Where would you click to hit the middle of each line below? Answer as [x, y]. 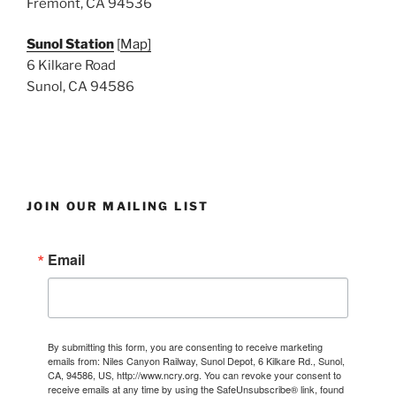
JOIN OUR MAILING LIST [118, 206]
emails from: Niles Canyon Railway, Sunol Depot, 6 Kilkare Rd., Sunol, [196, 360]
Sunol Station [70, 45]
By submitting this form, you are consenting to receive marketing [185, 346]
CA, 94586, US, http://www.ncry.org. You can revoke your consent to [194, 374]
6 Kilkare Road [71, 66]
